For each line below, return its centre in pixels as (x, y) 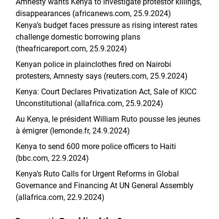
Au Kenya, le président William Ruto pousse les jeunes (108, 119)
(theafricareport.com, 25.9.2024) (71, 49)
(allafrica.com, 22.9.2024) (60, 197)
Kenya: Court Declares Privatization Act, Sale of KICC (106, 92)
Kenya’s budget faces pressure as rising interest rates (107, 25)
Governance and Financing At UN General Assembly (105, 186)
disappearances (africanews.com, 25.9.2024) (93, 13)
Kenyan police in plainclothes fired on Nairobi (93, 64)
